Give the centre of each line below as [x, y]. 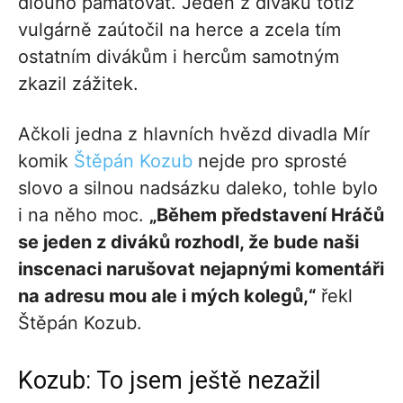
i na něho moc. [84, 215]
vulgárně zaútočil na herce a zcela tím [179, 29]
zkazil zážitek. [78, 83]
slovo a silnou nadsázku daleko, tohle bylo [198, 188]
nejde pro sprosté [270, 161]
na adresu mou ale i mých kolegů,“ [167, 296]
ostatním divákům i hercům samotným [179, 56]
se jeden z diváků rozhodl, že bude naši [188, 242]
